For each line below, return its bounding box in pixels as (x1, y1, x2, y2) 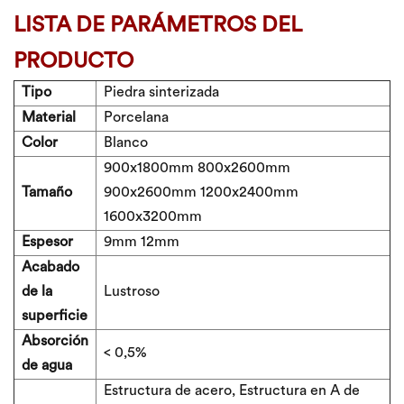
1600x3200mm (104, 209, 202, 225)
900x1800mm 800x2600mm (104, 161, 290, 176)
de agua (22, 358, 72, 373)
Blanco (104, 135, 148, 151)
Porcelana (104, 110, 169, 125)
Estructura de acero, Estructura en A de (104, 383, 360, 399)
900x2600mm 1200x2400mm (104, 185, 298, 200)
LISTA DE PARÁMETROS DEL (14, 14, 301, 37)
